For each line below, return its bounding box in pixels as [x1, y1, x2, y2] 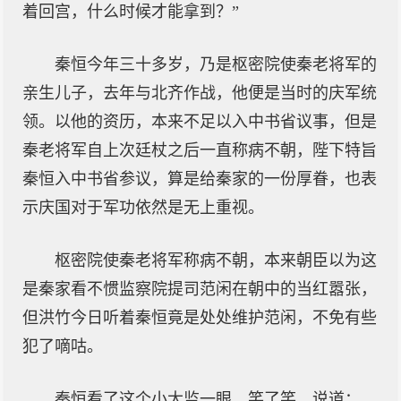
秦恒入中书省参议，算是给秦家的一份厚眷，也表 [22, 170, 377, 188]
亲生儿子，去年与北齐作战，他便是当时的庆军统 [22, 84, 377, 102]
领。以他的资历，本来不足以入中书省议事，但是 [22, 113, 377, 131]
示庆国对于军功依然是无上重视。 [22, 199, 264, 217]
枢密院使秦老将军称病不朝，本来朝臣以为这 [55, 252, 377, 269]
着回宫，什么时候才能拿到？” [22, 3, 239, 21]
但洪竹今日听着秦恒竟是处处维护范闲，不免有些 [22, 309, 377, 327]
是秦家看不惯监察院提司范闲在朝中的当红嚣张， [22, 280, 377, 298]
